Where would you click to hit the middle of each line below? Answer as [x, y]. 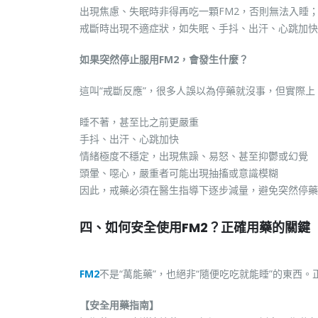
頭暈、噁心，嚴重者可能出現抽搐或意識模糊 [179, 173]
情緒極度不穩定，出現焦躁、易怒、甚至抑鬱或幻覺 [194, 156]
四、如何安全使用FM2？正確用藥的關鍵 [195, 227]
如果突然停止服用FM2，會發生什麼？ [164, 59]
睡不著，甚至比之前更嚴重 [139, 122]
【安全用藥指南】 [119, 305]
